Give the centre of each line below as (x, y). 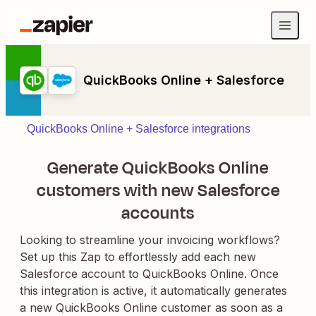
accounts (158, 213)
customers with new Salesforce (158, 190)
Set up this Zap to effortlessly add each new (138, 257)
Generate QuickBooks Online (158, 168)
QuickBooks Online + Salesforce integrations (139, 129)
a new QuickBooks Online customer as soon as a (151, 308)
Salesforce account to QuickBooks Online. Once (149, 274)
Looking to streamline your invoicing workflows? (150, 240)
